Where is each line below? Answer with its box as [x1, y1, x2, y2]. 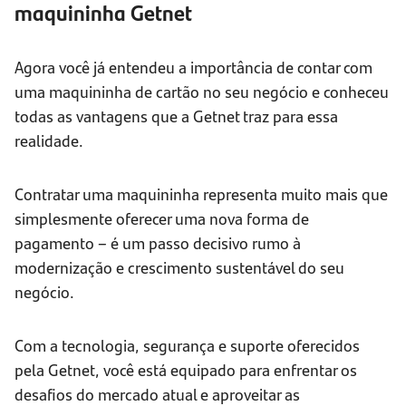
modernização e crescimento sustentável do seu [14, 256, 344, 279]
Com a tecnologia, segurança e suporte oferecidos [14, 333, 360, 357]
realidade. [14, 129, 83, 152]
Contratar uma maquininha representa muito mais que [14, 182, 388, 206]
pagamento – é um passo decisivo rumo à [14, 231, 301, 255]
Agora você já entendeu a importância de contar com [14, 55, 372, 79]
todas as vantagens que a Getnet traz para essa [14, 104, 338, 128]
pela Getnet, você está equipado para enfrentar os [14, 358, 357, 382]
